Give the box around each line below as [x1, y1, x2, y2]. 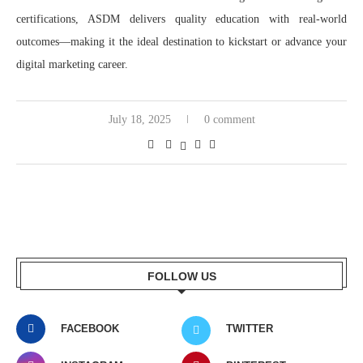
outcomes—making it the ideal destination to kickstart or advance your [16, 35, 347, 48]
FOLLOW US [147, 269, 216, 283]
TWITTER [226, 322, 273, 335]
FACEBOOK [61, 322, 119, 335]
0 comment [203, 113, 255, 126]
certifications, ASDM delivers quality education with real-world [16, 12, 347, 25]
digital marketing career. [16, 58, 128, 70]
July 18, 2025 [108, 113, 171, 126]
